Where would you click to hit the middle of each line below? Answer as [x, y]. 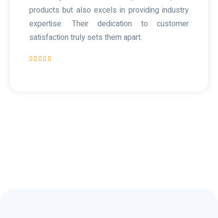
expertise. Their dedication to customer [109, 24]
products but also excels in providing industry [109, 10]
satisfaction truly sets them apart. [86, 37]
